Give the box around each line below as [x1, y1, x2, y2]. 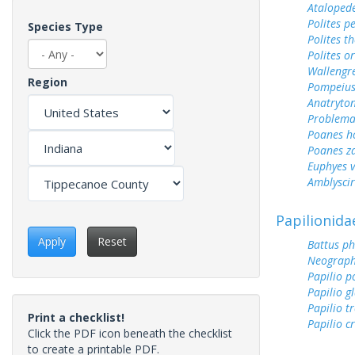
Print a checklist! [28, 310, 124, 326]
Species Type [28, 19, 103, 34]
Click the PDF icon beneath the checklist [28, 326, 232, 342]
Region [28, 74, 67, 90]
